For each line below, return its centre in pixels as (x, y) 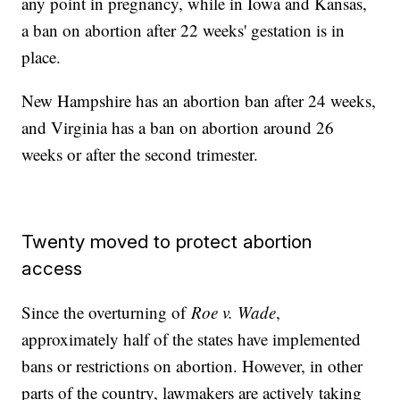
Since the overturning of (107, 312)
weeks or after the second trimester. (140, 154)
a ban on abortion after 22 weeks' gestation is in (183, 30)
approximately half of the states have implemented (192, 339)
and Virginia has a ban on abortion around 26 (178, 128)
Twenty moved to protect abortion (167, 242)
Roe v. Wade (234, 312)
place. (42, 57)
